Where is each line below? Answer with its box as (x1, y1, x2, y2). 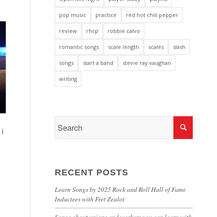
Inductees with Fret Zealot (55, 194, 125, 203)
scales (148, 43, 164, 50)
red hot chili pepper (126, 11, 179, 18)
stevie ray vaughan (123, 59, 171, 66)
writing (59, 75, 77, 82)
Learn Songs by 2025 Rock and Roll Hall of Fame (55, 185, 186, 194)
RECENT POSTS (55, 168, 129, 177)
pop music (59, 11, 87, 18)
